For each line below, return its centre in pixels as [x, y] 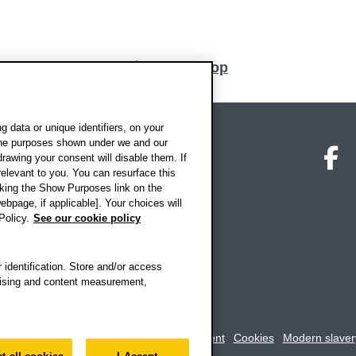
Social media [226, 148]
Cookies [253, 338]
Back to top [189, 67]
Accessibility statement [168, 338]
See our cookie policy [87, 218]
